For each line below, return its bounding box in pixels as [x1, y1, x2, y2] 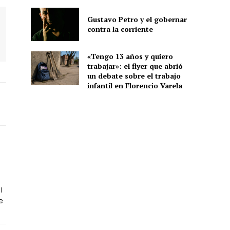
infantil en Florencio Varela [87, 81, 182, 91]
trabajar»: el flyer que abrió [87, 61, 183, 71]
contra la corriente [87, 24, 153, 34]
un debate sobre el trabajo [87, 71, 181, 81]
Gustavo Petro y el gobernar [87, 14, 187, 25]
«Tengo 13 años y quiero [87, 51, 173, 62]
